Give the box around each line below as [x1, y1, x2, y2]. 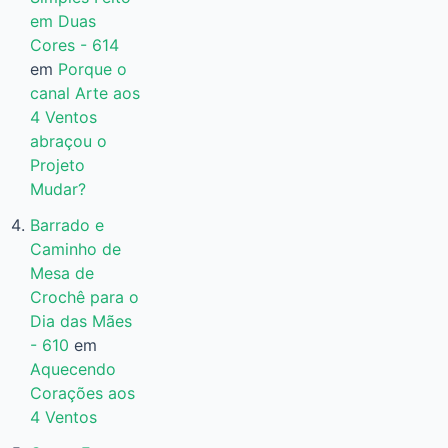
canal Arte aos [29, 83, 140, 104]
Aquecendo [29, 359, 116, 380]
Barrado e [29, 215, 104, 236]
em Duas [29, 11, 96, 32]
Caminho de [29, 239, 121, 260]
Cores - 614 [29, 35, 119, 56]
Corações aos [29, 383, 135, 404]
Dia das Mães [29, 311, 132, 332]
